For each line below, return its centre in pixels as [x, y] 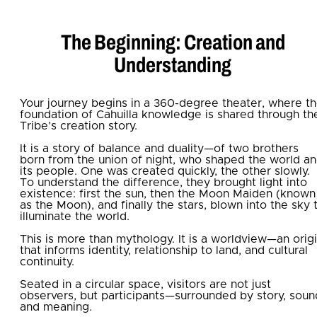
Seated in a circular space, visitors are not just [145, 284]
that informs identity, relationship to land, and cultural [164, 250]
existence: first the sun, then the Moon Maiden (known [168, 194]
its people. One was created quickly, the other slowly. [165, 171]
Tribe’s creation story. [79, 126]
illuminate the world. [75, 216]
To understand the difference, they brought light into [163, 182]
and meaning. [56, 307]
